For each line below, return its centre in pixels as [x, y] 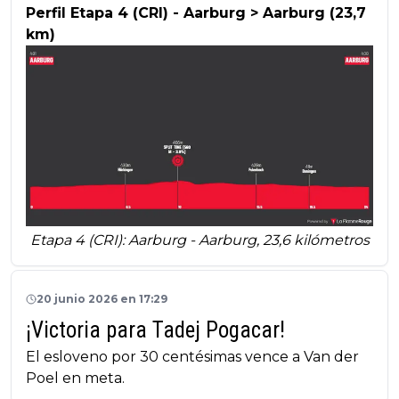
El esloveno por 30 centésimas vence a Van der [192, 357]
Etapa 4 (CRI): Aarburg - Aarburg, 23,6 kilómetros [199, 240]
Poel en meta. [75, 379]
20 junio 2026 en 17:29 [102, 299]
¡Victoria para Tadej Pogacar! [155, 330]
